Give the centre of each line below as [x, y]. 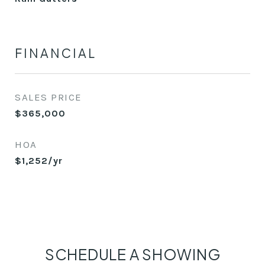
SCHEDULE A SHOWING [132, 254]
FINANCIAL [56, 53]
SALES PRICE [49, 97]
